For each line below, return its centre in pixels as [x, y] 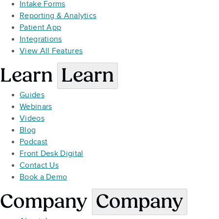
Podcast [34, 142]
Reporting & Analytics [58, 16]
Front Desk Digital [52, 154]
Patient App [41, 28]
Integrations [41, 39]
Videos [32, 119]
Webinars [36, 107]
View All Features [51, 51]
